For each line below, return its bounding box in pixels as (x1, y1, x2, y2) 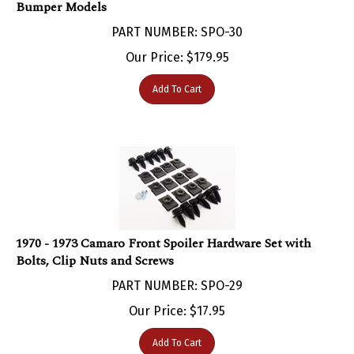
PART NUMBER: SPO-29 (111, 262, 243, 277)
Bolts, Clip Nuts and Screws (16, 235, 174, 254)
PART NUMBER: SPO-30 (111, 8, 243, 24)
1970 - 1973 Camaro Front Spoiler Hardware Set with (16, 217, 311, 237)
